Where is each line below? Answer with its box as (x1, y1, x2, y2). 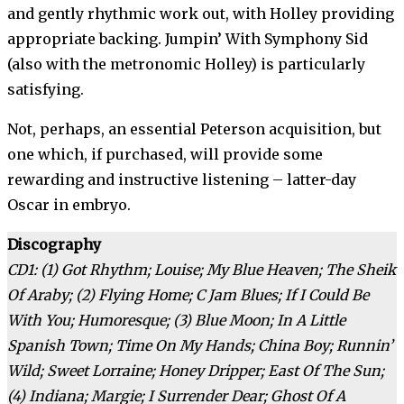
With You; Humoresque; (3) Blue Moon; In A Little (7, 311, 345, 330)
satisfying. (7, 80, 84, 99)
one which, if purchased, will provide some (7, 145, 323, 164)
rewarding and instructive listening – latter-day (7, 170, 356, 189)
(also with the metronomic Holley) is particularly (7, 55, 365, 74)
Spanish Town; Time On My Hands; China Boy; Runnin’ (7, 336, 393, 355)
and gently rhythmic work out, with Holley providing (7, 5, 394, 23)
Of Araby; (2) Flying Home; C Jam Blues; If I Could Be (7, 286, 369, 305)
